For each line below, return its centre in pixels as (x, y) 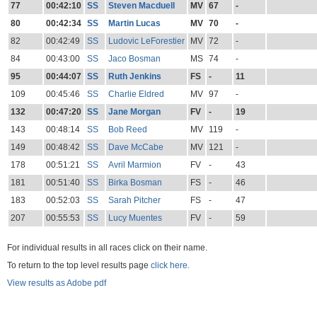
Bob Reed (127, 130)
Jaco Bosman (134, 59)
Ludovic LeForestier (146, 41)
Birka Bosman (135, 183)
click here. (170, 266)
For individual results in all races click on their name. (107, 248)
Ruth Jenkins (134, 77)
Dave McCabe (136, 148)
